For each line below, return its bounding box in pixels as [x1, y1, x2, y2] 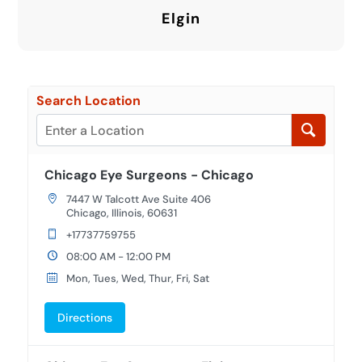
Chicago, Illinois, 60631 [65, 206, 177, 220]
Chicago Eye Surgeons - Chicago [44, 166, 255, 183]
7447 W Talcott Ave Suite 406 [65, 192, 211, 206]
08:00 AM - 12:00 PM [65, 250, 170, 263]
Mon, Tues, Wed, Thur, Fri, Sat [65, 271, 209, 285]
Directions [57, 310, 113, 325]
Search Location [36, 92, 141, 109]
